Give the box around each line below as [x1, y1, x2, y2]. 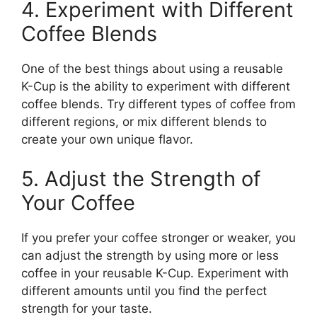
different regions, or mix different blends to [21, 115, 267, 129]
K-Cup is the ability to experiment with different [21, 79, 290, 93]
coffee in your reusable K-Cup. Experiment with [21, 265, 289, 280]
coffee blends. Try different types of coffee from [21, 97, 296, 111]
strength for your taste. [21, 301, 152, 316]
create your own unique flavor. [21, 132, 193, 146]
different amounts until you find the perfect [21, 283, 267, 298]
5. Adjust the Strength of [21, 166, 260, 191]
